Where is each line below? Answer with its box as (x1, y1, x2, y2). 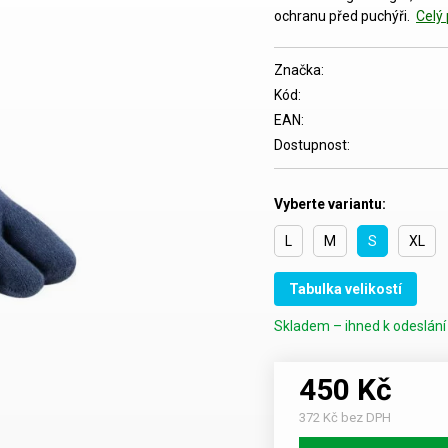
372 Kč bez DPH (299, 410, 391, 425)
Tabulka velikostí (289, 281, 402, 297)
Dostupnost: (274, 137, 350, 153)
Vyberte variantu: (274, 196, 386, 212)
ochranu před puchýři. (274, 8, 413, 24)
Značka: (274, 62, 324, 78)
